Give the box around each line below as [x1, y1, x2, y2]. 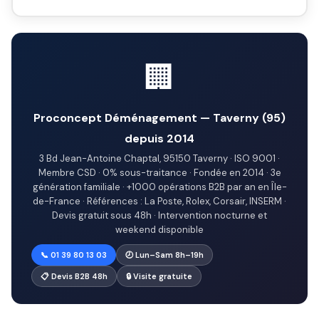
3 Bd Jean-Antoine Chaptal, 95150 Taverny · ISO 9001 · [39, 152, 280, 164]
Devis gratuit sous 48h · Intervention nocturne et [52, 209, 267, 221]
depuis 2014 [125, 131, 194, 146]
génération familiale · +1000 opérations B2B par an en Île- [32, 181, 287, 193]
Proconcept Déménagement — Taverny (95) [33, 110, 286, 125]
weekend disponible [115, 224, 204, 236]
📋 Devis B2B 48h [41, 271, 108, 281]
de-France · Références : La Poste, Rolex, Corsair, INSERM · [33, 195, 286, 207]
